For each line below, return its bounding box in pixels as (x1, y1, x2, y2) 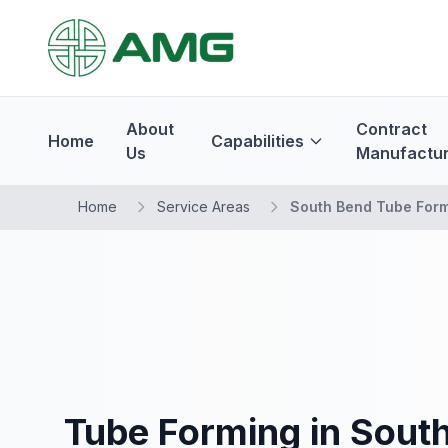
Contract (356, 119, 428, 139)
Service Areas (157, 198, 250, 215)
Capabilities (211, 131, 305, 151)
